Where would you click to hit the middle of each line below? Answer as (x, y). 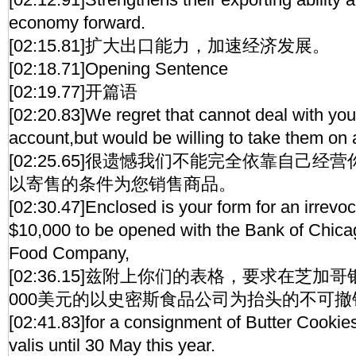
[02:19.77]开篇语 (73, 92)
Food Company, (69, 253)
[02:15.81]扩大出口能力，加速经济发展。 (169, 46)
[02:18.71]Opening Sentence (118, 69)
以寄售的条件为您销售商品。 (122, 184)
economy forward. (77, 23)
